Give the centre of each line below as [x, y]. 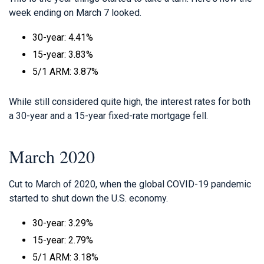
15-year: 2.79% [63, 240]
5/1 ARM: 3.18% [65, 257]
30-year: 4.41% [63, 37]
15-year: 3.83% [63, 54]
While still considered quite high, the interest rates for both [130, 101]
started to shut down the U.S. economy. [88, 198]
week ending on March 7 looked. [75, 12]
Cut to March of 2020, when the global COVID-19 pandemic [130, 184]
